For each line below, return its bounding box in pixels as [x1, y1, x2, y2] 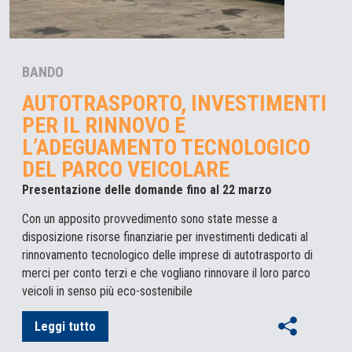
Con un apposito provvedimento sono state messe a [22, 211, 277, 227]
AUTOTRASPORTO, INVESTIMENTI [22, 90, 327, 117]
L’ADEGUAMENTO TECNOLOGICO [22, 134, 310, 161]
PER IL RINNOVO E [22, 112, 185, 139]
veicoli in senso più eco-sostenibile [22, 284, 192, 299]
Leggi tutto [35, 319, 96, 335]
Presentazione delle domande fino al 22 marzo [22, 182, 272, 198]
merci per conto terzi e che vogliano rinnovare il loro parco [22, 266, 310, 281]
